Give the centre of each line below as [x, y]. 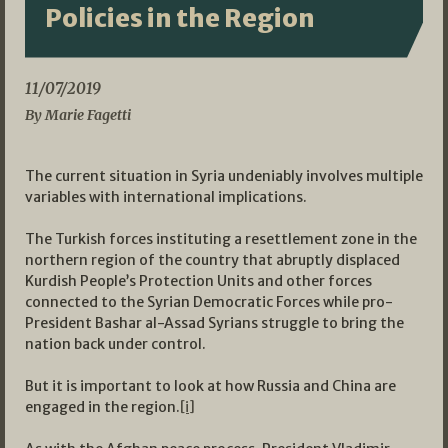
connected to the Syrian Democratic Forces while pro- [209, 302]
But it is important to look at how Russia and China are [210, 386]
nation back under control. [115, 344]
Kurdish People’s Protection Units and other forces [198, 281]
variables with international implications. [166, 197]
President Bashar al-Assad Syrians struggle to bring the [214, 323]
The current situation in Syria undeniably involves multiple [224, 176]
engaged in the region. [102, 407]
